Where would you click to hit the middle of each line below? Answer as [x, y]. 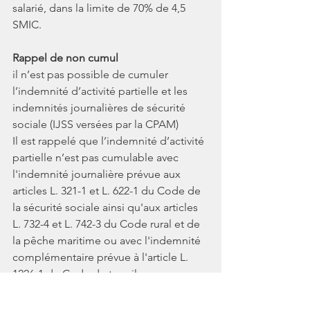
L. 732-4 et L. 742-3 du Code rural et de [108, 224]
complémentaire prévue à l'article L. [102, 257]
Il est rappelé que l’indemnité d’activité [110, 140]
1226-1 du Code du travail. [76, 273]
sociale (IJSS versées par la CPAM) [95, 124]
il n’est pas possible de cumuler [92, 74]
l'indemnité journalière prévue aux [98, 174]
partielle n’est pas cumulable [84, 157]
